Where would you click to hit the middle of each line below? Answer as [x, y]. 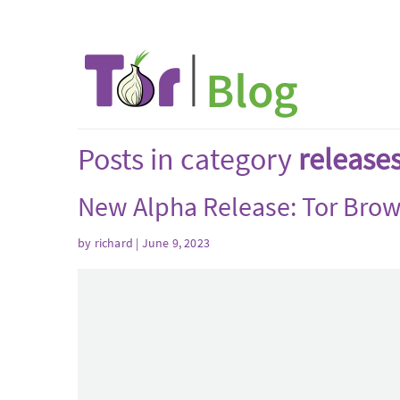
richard [114, 242]
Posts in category [188, 159]
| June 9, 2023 [172, 242]
